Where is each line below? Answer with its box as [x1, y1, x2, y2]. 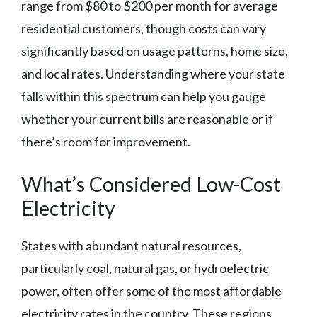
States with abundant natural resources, [21, 238, 241, 254]
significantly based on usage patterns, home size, [21, 43, 288, 59]
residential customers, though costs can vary [21, 21, 266, 37]
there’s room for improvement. [21, 134, 190, 150]
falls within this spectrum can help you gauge [21, 88, 266, 105]
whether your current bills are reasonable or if [21, 111, 273, 127]
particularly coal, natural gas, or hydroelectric [21, 260, 269, 277]
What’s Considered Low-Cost [21, 171, 281, 197]
